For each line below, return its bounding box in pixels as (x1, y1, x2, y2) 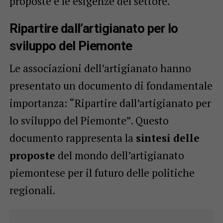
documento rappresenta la (9, 130, 136, 145)
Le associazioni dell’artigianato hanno (9, 61, 191, 75)
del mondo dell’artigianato (55, 148, 184, 162)
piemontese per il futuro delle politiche (9, 165, 195, 180)
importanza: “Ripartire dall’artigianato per (9, 96, 211, 110)
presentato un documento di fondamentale (9, 78, 213, 93)
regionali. (9, 183, 55, 197)
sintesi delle (135, 130, 200, 145)
